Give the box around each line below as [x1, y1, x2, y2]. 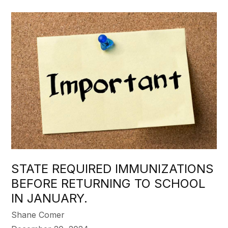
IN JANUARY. [11, 190, 88, 206]
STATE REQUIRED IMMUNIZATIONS [11, 161, 214, 176]
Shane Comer [11, 209, 65, 220]
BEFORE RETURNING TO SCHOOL [11, 176, 206, 191]
